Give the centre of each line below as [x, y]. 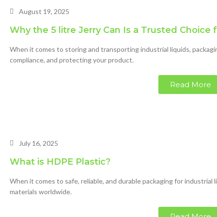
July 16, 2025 [39, 143]
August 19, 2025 [44, 11]
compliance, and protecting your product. [72, 60]
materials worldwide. [41, 192]
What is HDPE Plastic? [60, 162]
